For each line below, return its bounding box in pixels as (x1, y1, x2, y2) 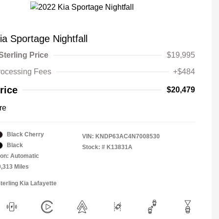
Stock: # (82, 144, 105, 151)
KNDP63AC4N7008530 (95, 133, 160, 140)
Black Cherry (7, 131, 44, 138)
